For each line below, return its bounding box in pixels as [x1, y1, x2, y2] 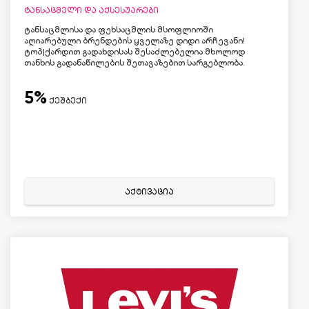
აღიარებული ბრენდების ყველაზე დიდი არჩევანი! [24, 36, 245, 46]
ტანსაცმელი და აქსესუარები [24, 6, 159, 15]
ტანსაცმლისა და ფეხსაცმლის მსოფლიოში [24, 25, 213, 34]
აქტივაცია [125, 187, 174, 197]
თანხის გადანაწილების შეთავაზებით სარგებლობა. [24, 58, 245, 68]
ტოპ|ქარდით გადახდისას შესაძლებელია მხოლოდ [24, 47, 245, 57]
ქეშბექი [47, 96, 87, 106]
